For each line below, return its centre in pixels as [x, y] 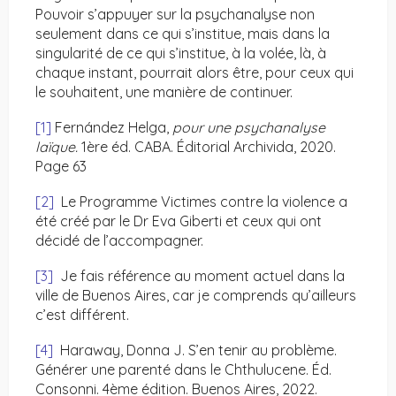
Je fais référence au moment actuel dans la [199, 276]
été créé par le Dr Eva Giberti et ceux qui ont [179, 221]
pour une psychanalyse [249, 128]
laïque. [58, 147]
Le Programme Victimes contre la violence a [201, 202]
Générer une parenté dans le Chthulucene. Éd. [183, 370]
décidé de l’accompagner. [119, 241]
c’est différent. [82, 315]
